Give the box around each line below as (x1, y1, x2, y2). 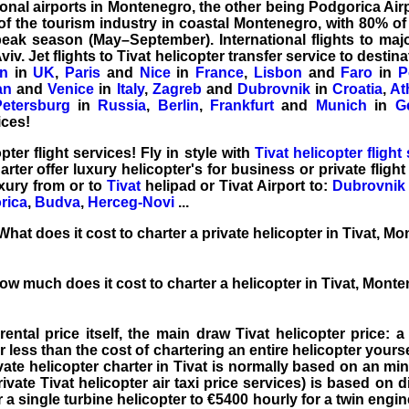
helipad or (140, 177, 220, 194)
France (195, 64, 245, 80)
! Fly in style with (131, 144, 255, 161)
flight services (34, 144, 132, 161)
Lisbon (253, 64, 302, 80)
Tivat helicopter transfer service (117, 47, 336, 64)
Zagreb (152, 80, 202, 97)
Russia (98, 97, 147, 113)
